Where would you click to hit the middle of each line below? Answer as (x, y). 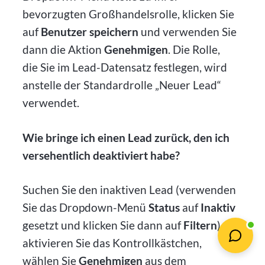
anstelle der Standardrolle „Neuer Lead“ (122, 85)
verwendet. (51, 102)
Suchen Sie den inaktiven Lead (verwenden (130, 190)
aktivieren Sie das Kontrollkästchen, (112, 243)
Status (164, 208)
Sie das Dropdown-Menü (86, 208)
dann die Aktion (64, 49)
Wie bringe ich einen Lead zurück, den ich (126, 137)
